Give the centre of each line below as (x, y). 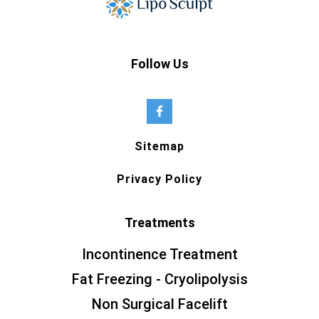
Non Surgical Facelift (159, 304)
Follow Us (159, 63)
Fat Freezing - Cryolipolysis (159, 279)
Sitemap (159, 146)
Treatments (159, 222)
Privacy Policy (159, 179)
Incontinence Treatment (159, 254)
